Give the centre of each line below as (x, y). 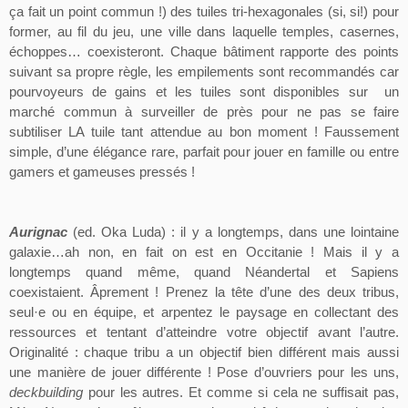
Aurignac (41, 233)
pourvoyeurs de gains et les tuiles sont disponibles (179, 92)
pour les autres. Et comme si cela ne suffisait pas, (241, 393)
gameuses (104, 173)
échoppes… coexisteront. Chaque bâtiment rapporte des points (204, 52)
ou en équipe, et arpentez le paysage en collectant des (222, 313)
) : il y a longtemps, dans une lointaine (280, 233)
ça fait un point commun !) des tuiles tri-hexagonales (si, (180, 12)
